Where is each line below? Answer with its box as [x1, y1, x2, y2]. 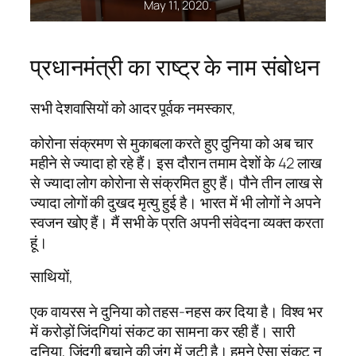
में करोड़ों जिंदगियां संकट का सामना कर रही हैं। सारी [30, 320, 295, 342]
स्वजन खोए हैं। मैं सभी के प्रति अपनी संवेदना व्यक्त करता [30, 211, 324, 233]
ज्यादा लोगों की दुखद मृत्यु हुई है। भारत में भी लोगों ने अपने [30, 192, 322, 213]
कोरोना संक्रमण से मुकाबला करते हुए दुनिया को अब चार [30, 132, 313, 153]
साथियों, [30, 266, 73, 288]
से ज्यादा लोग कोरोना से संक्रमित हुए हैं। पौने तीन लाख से [30, 172, 323, 193]
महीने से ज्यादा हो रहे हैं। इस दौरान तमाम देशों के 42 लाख [30, 152, 323, 173]
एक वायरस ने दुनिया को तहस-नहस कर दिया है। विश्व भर [30, 300, 323, 322]
